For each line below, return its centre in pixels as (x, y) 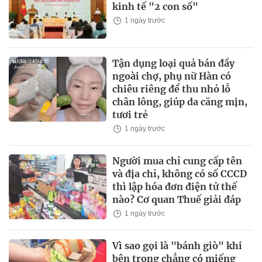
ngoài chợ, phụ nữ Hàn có (172, 76)
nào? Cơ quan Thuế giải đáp (177, 200)
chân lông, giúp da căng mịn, (180, 102)
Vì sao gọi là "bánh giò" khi (177, 246)
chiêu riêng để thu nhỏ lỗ (172, 89)
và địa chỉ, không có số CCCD (180, 174)
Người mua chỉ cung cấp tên (177, 161)
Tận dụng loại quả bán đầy (174, 63)
